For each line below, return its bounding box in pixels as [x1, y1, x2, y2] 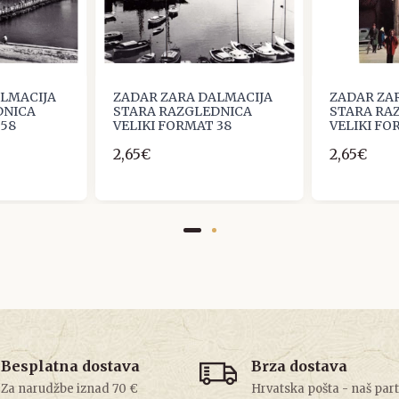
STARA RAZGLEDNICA [113, 103, 253, 120]
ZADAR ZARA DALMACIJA [113, 89, 273, 106]
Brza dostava [251, 357, 347, 376]
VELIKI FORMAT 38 [113, 118, 232, 134]
